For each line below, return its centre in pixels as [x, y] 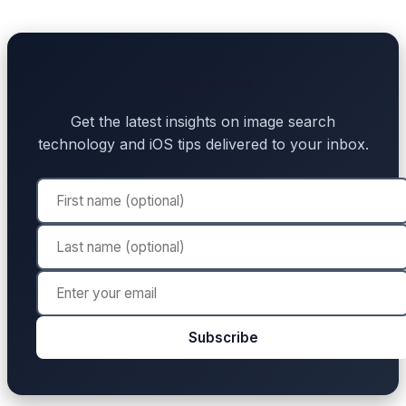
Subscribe [223, 338]
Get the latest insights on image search [203, 122]
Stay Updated [203, 83]
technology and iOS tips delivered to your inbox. [203, 145]
